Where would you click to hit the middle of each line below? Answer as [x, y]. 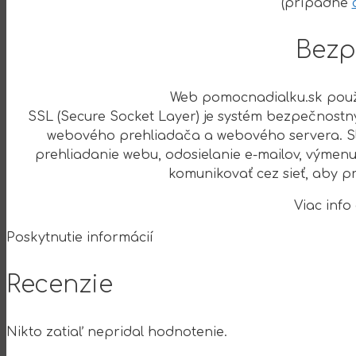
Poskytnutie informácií [80, 238]
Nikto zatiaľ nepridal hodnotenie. [117, 332]
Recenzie [60, 284]
